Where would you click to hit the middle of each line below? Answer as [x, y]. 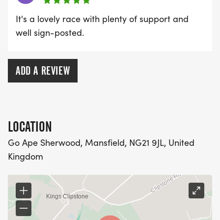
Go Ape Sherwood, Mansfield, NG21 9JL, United [101, 143]
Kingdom [26, 156]
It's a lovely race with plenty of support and [102, 19]
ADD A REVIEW [43, 71]
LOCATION [30, 127]
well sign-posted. [50, 33]
